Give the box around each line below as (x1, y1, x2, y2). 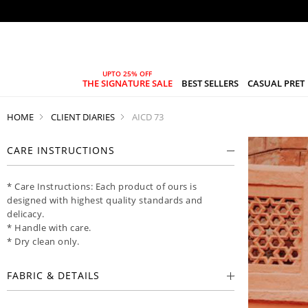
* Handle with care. (7, 221, 91, 234)
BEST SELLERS (181, 76, 239, 89)
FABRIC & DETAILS (7, 268, 100, 282)
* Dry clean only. (7, 234, 80, 247)
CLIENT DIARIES (51, 110, 115, 123)
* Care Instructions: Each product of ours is (7, 179, 197, 192)
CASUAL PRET (247, 76, 305, 89)
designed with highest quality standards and (7, 193, 203, 206)
